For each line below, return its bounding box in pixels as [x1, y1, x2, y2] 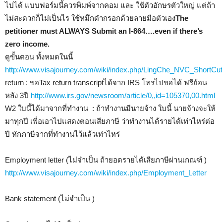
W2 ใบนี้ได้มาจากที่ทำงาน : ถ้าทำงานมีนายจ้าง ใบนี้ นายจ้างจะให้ [5, 104, 216, 112]
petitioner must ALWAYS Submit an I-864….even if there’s [5, 27, 203, 35]
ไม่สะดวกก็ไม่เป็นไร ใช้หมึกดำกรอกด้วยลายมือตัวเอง [5, 14, 175, 22]
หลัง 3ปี [5, 91, 31, 100]
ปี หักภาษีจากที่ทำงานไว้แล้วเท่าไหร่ [5, 130, 120, 138]
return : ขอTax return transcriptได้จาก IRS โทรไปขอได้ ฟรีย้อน [5, 78, 207, 87]
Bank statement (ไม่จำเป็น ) [5, 194, 95, 203]
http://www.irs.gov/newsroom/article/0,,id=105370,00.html [31, 91, 215, 100]
